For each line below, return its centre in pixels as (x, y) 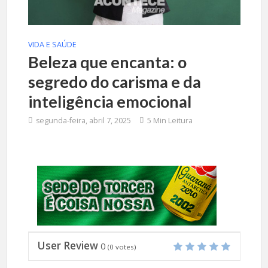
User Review (68, 246)
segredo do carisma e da (114, 82)
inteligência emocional (109, 101)
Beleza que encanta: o (107, 62)
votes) (124, 247)
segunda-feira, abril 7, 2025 (83, 121)
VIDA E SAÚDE (52, 45)
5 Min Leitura (170, 121)
